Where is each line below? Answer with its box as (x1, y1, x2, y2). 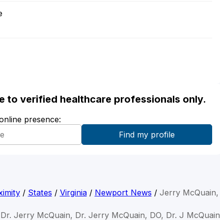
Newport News (94, 188, 152, 198)
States (27, 188, 52, 198)
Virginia (59, 188, 87, 198)
